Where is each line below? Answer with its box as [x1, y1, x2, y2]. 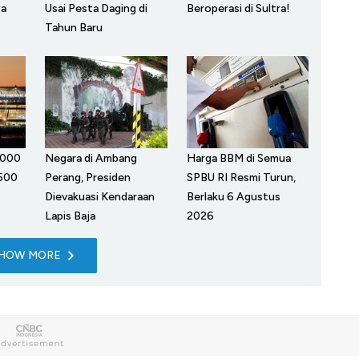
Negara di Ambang [45, 151, 137, 165]
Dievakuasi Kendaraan [45, 189, 155, 204]
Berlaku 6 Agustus [186, 189, 280, 204]
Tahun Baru [45, 21, 103, 35]
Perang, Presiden [45, 170, 131, 184]
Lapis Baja [45, 208, 95, 223]
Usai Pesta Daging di [45, 2, 147, 16]
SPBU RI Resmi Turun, [186, 170, 296, 184]
